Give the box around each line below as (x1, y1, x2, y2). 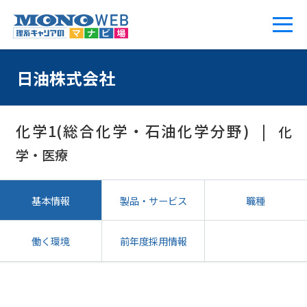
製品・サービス (119, 193, 187, 208)
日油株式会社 (16, 65, 115, 90)
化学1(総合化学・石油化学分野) (15, 119, 249, 141)
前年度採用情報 (119, 234, 187, 249)
